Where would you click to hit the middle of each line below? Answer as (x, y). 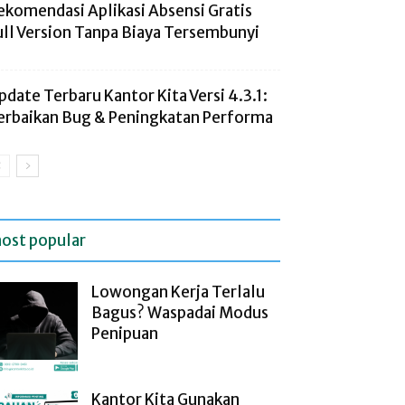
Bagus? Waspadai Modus (180, 313)
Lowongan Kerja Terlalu (178, 292)
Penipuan (125, 334)
